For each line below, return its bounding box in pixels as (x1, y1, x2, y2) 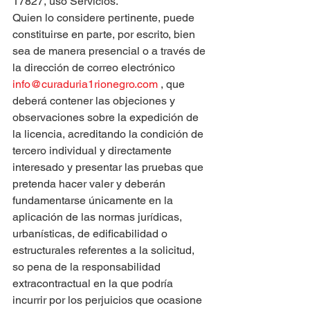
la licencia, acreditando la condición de (12, 127, 206, 140)
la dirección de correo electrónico (12, 61, 178, 74)
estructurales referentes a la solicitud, (12, 244, 197, 257)
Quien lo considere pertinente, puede (12, 11, 197, 24)
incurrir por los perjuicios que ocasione (12, 293, 205, 307)
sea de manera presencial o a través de (12, 44, 208, 57)
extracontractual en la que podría (12, 277, 176, 290)
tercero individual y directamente (12, 144, 174, 157)
